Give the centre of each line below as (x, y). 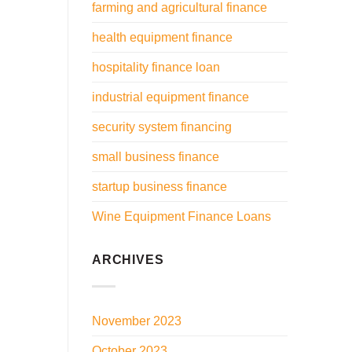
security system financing (162, 126)
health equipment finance (162, 37)
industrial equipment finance (170, 97)
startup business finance (159, 186)
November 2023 (137, 321)
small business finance (156, 156)
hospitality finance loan (156, 67)
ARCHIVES (128, 259)
